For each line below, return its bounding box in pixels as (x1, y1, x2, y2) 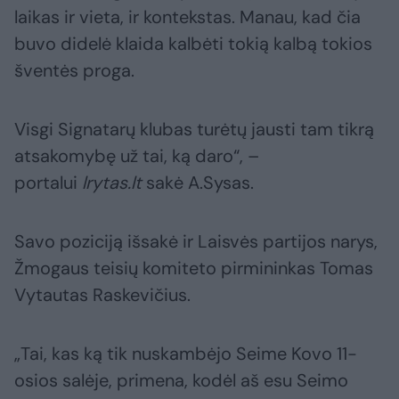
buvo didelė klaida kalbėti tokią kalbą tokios (14, 32, 372, 56)
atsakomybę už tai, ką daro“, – (14, 144, 259, 168)
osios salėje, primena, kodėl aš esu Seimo (14, 369, 348, 393)
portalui (14, 171, 82, 195)
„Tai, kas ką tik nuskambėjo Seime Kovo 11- (14, 342, 357, 366)
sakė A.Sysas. (142, 171, 254, 195)
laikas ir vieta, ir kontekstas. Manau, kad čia (14, 5, 361, 29)
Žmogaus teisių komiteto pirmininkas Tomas (14, 256, 373, 281)
